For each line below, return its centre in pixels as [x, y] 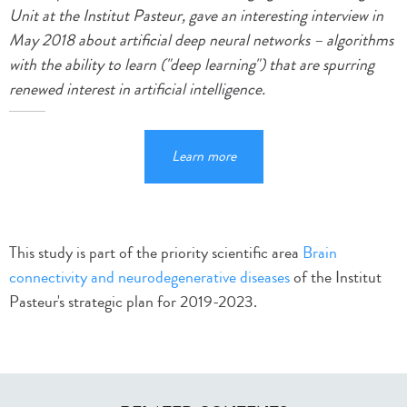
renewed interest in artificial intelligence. [137, 89]
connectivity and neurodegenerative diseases [149, 277]
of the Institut [336, 277]
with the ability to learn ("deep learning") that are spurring [192, 64]
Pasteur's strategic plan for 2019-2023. [133, 301]
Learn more [203, 156]
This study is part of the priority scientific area [156, 252]
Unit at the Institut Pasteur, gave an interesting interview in [196, 15]
